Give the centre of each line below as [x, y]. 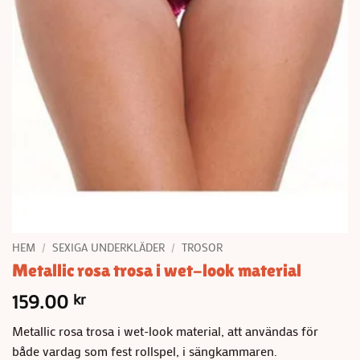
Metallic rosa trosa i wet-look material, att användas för [165, 331]
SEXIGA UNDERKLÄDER [109, 247]
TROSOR [202, 247]
